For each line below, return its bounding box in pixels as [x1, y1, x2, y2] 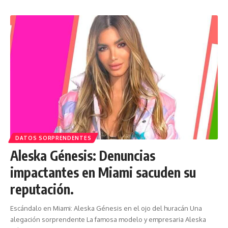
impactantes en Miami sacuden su [10, 164, 196, 181]
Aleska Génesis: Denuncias [10, 147, 155, 164]
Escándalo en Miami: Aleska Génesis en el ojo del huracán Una [10, 204, 202, 213]
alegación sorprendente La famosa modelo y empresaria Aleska [10, 215, 206, 224]
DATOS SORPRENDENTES [15, 135, 92, 141]
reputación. [10, 181, 74, 198]
